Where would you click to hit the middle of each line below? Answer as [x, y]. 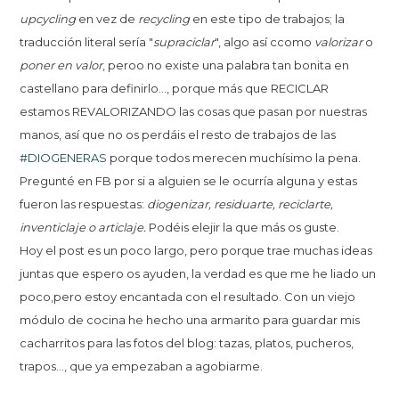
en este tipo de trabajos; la [268, 18]
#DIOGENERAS [64, 157]
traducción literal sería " [87, 41]
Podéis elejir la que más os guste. [244, 227]
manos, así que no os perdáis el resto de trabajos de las [178, 134]
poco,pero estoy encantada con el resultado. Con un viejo [188, 296]
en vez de [109, 18]
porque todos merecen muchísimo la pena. [234, 157]
